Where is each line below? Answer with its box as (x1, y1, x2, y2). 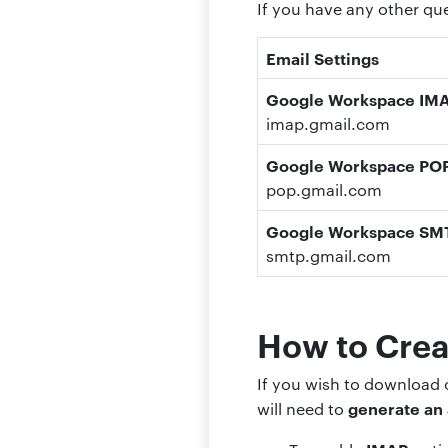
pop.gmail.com (266, 178, 386, 200)
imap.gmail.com (266, 112, 394, 134)
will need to (257, 397, 348, 419)
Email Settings (266, 46, 379, 69)
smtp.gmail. (266, 244, 357, 266)
